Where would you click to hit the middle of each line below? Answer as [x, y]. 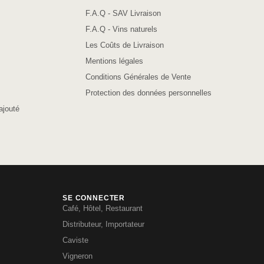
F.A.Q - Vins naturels [121, 29]
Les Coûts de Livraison [124, 45]
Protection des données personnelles [148, 93]
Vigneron [77, 256]
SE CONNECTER [94, 198]
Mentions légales [114, 61]
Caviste [75, 240]
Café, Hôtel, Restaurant [103, 209]
